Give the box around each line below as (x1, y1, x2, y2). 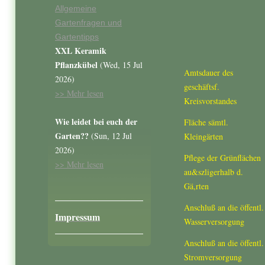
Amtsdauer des (184, 67, 233, 78)
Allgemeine (55, 4, 96, 13)
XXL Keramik (55, 44, 106, 57)
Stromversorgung (184, 251, 242, 263)
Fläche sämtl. (184, 117, 228, 128)
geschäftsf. (184, 81, 219, 92)
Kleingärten (184, 131, 223, 142)
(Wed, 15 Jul (98, 59, 143, 70)
